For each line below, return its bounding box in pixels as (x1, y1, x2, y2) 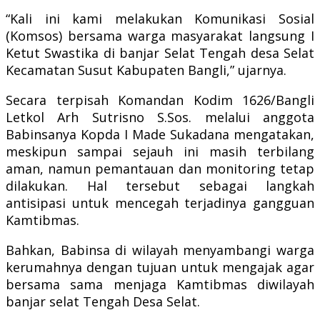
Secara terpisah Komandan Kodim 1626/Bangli (6, 91, 314, 109)
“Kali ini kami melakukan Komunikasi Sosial (6, 9, 314, 27)
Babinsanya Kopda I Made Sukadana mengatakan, (6, 125, 314, 143)
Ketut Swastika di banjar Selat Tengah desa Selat (6, 44, 314, 61)
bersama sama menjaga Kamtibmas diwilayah (6, 275, 314, 293)
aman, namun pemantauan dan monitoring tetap (6, 159, 314, 177)
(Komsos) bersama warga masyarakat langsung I (6, 26, 314, 44)
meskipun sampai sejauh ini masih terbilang (6, 142, 314, 160)
